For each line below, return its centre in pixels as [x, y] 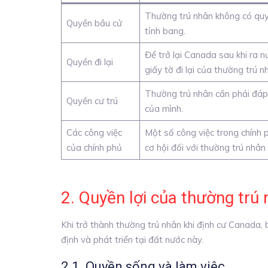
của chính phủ [94, 147]
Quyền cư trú [92, 100]
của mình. [164, 108]
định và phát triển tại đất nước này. [132, 240]
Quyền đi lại [89, 62]
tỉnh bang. [165, 31]
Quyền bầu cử [94, 23]
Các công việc [94, 132]
